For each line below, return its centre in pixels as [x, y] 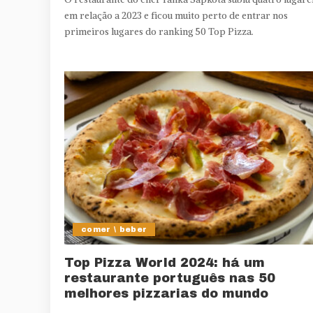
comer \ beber [114, 230]
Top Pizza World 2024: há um [165, 263]
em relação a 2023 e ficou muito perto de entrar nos [176, 16]
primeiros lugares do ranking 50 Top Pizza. [159, 32]
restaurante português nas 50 [170, 278]
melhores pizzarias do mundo [166, 294]
